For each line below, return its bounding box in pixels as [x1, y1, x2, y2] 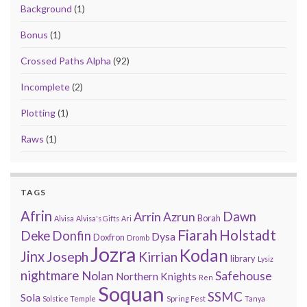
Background [21, 3, 72, 15]
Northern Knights [116, 270, 197, 283]
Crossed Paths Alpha [21, 55, 111, 67]
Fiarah [177, 226, 217, 244]
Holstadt [219, 226, 276, 244]
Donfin [52, 228, 91, 244]
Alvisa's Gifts [76, 214, 119, 223]
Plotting [21, 107, 56, 119]
